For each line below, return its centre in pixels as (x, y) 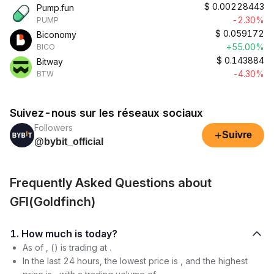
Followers (54, 128)
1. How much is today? (101, 234)
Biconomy (57, 35)
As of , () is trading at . (67, 247)
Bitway (50, 61)
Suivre (237, 135)
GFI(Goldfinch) (53, 202)
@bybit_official (69, 142)
